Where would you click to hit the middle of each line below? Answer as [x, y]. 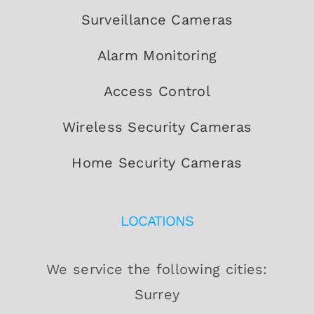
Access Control [157, 91]
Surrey [157, 295]
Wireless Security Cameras [157, 127]
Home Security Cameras [157, 163]
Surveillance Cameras [157, 20]
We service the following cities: [157, 269]
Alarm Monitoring [157, 56]
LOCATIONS [157, 221]
